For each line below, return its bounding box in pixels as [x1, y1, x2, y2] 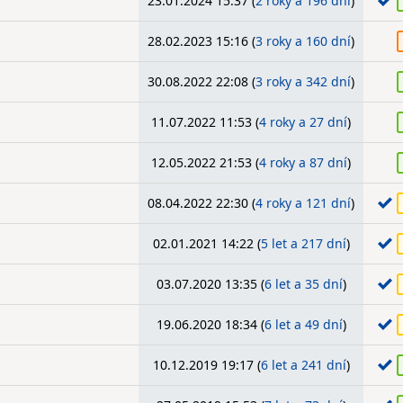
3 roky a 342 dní [255, 73, 351, 90]
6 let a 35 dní [264, 275, 343, 292]
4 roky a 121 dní [255, 194, 351, 211]
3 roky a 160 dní [255, 32, 351, 49]
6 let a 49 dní [264, 316, 343, 333]
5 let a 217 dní [260, 235, 346, 252]
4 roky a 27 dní [259, 113, 347, 130]
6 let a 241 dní [260, 356, 346, 373]
